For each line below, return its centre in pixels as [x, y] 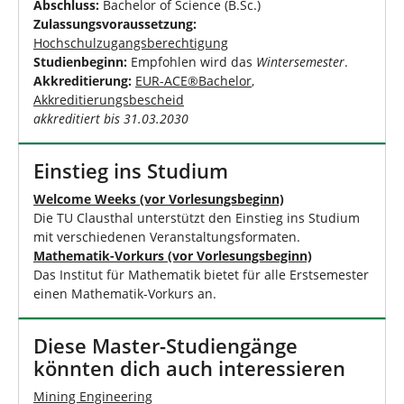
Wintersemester [300, 61]
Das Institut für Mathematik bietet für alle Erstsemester [201, 274]
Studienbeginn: [80, 61]
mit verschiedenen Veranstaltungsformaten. [167, 236]
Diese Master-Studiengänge [165, 345]
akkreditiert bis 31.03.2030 [111, 118]
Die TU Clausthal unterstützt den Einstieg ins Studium [197, 217]
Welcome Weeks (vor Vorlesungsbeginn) [159, 198]
